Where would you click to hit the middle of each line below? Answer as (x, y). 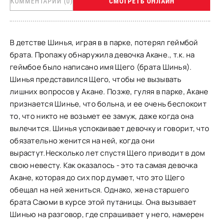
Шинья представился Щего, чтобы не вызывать (96, 79)
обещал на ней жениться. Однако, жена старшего (100, 190)
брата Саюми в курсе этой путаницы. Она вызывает (103, 202)
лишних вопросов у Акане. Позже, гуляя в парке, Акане (109, 92)
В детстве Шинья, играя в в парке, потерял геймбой (104, 42)
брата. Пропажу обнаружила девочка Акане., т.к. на (102, 55)
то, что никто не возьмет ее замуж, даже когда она (102, 116)
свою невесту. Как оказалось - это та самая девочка (104, 165)
